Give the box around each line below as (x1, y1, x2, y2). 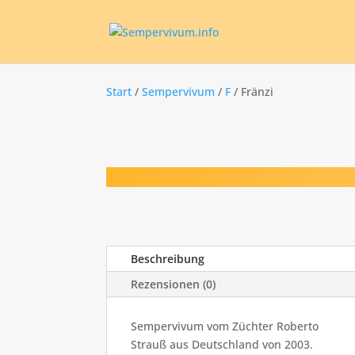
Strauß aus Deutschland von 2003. (131, 337, 314, 353)
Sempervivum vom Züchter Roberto (131, 319, 319, 334)
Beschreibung (131, 251, 205, 267)
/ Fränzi (231, 84, 274, 99)
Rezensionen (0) (131, 277, 216, 292)
